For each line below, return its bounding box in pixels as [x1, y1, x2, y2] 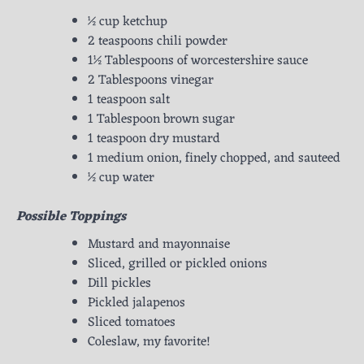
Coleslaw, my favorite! [88, 331, 210, 354]
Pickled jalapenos [88, 292, 185, 315]
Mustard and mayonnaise [88, 233, 230, 257]
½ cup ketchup [88, 11, 167, 34]
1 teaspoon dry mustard [88, 128, 220, 151]
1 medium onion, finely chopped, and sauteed [88, 147, 340, 171]
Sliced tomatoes [88, 311, 175, 335]
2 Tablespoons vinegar [88, 69, 214, 93]
